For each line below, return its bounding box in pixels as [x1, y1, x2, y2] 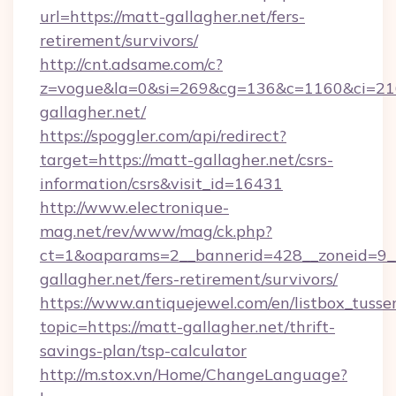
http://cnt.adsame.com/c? [40, 54, 223, 74]
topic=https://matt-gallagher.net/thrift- [40, 316, 335, 337]
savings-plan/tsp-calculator [40, 340, 247, 361]
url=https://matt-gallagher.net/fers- [40, 6, 305, 27]
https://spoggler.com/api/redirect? [40, 126, 286, 146]
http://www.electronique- [40, 197, 229, 217]
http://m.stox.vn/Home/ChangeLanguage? [40, 364, 347, 385]
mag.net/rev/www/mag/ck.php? [40, 221, 272, 241]
